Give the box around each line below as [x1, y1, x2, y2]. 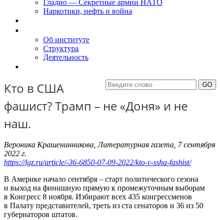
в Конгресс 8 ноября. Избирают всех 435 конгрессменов [4, 192, 192, 201]
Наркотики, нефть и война [43, 7, 132, 15]
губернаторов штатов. [4, 210, 78, 219]
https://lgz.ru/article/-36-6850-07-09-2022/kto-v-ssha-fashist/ [4, 158, 191, 167]
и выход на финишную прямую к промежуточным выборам [4, 184, 205, 192]
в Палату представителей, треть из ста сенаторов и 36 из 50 [4, 201, 203, 210]
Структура [43, 44, 79, 53]
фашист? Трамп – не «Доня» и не [4, 98, 188, 114]
